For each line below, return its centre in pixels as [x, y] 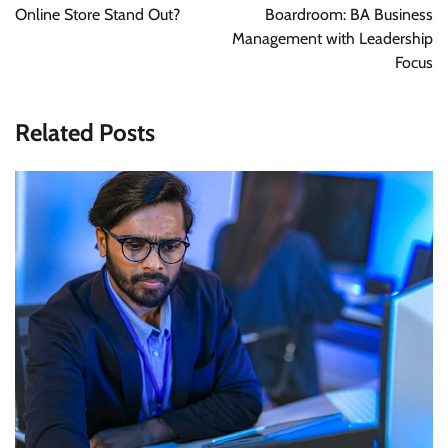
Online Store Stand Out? [97, 15]
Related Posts [85, 133]
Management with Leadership [332, 39]
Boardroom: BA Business [349, 15]
